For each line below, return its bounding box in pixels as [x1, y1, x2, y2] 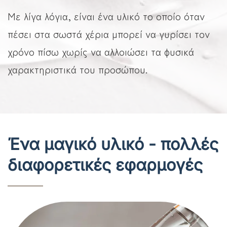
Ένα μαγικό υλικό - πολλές [8, 134, 218, 155]
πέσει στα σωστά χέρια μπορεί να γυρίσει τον [8, 26, 210, 42]
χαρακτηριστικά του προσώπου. [8, 62, 147, 77]
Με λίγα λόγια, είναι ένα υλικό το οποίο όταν [8, 9, 205, 24]
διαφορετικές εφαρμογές [8, 155, 203, 175]
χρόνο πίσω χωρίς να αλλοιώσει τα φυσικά [8, 44, 194, 59]
